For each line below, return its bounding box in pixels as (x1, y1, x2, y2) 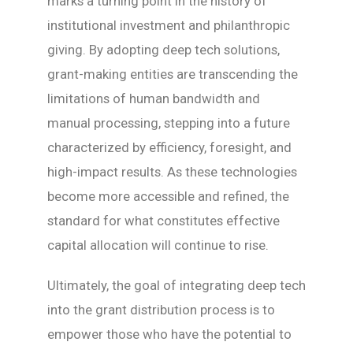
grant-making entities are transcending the (47, 66, 298, 83)
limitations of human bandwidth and (47, 91, 260, 107)
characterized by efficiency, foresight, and (47, 139, 292, 156)
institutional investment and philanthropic (47, 17, 290, 34)
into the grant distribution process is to (47, 302, 275, 318)
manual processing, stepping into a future (47, 115, 290, 132)
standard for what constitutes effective (47, 213, 280, 229)
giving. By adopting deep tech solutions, (47, 42, 280, 58)
